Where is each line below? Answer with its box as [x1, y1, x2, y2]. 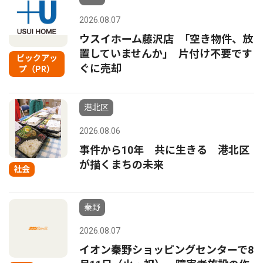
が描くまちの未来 [79, 159, 164, 171]
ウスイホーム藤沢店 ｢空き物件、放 [79, 33, 253, 45]
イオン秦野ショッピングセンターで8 [79, 244, 254, 256]
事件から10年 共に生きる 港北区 [79, 144, 249, 156]
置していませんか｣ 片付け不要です [79, 48, 252, 60]
